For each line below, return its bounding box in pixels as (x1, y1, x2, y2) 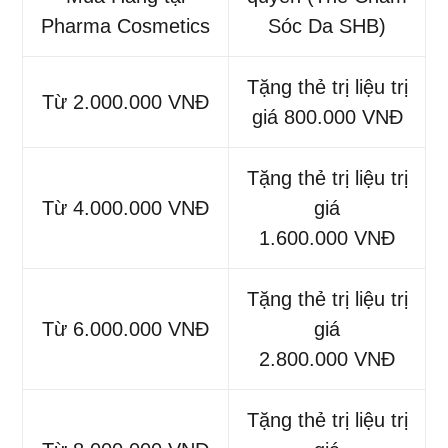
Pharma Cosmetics (41, 15, 210, 38)
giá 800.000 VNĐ (251, 106, 403, 129)
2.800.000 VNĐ (259, 348, 395, 371)
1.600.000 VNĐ (259, 227, 395, 250)
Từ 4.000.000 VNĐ (42, 197, 209, 220)
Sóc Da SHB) (268, 15, 386, 38)
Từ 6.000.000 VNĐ (42, 318, 209, 341)
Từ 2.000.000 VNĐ (42, 91, 209, 114)
